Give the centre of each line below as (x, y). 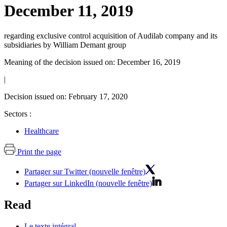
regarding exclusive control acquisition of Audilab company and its (111, 35)
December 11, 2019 (69, 11)
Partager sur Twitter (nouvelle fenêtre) (85, 171)
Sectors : (18, 113)
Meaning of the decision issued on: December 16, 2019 (92, 62)
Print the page (39, 152)
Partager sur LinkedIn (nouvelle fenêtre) (88, 183)
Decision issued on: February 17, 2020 (66, 96)
